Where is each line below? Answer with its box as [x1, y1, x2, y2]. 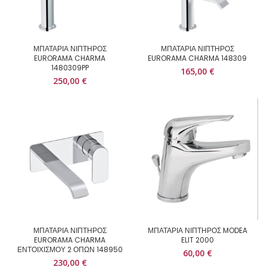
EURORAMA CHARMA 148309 [148, 53, 247, 63]
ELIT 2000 [181, 235, 214, 245]
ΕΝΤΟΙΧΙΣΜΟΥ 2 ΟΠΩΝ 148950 [17, 244, 123, 254]
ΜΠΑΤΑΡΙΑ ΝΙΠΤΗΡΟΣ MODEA [147, 225, 247, 235]
